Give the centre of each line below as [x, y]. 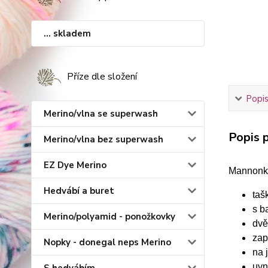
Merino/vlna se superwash [101, 114]
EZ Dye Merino [75, 165]
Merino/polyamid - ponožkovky [109, 217]
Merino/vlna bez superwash [103, 139]
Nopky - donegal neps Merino [107, 242]
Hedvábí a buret [79, 191]
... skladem [67, 33]
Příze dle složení [102, 77]
